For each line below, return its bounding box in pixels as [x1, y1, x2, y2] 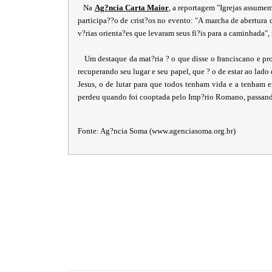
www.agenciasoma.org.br [152, 126, 233, 136]
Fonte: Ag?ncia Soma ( [78, 126, 152, 136]
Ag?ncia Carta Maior [94, 2, 169, 12]
